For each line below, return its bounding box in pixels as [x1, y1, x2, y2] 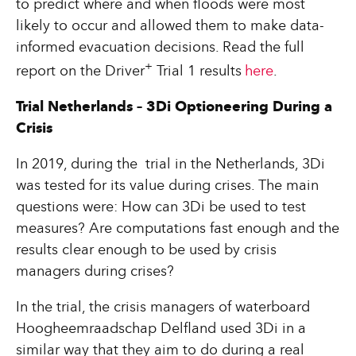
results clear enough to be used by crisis [15, 243, 277, 258]
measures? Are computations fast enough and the [15, 222, 339, 237]
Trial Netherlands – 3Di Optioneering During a [15, 100, 332, 115]
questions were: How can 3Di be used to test [15, 200, 306, 215]
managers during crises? [15, 265, 174, 280]
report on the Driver [15, 64, 145, 79]
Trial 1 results [152, 64, 242, 79]
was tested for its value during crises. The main [15, 179, 319, 194]
